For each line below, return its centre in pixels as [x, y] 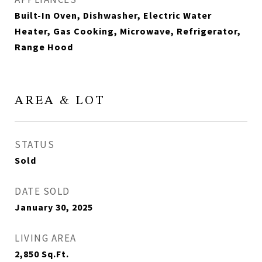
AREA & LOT [60, 101]
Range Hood [44, 47]
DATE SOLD [42, 191]
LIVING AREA [46, 238]
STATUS [35, 144]
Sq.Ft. [55, 254]
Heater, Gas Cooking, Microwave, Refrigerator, [128, 31]
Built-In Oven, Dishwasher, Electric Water [113, 15]
